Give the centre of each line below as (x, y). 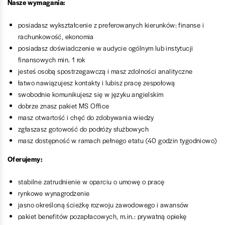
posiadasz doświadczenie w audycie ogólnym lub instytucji (106, 48)
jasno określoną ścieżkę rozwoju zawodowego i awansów (103, 204)
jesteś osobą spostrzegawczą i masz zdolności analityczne (105, 71)
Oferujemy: (25, 159)
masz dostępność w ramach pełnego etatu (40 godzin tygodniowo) (118, 140)
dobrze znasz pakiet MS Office (64, 105)
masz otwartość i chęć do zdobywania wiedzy (86, 117)
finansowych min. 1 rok (52, 59)
